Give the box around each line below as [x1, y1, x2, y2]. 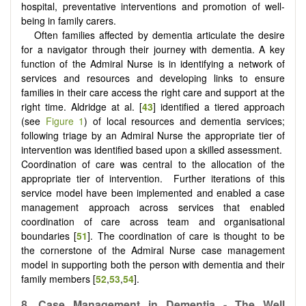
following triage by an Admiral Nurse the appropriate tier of [21, 128, 285, 142]
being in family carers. [21, 13, 116, 27]
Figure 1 [45, 113, 85, 128]
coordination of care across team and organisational [21, 214, 285, 228]
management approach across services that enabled [21, 199, 285, 214]
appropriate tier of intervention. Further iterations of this [21, 171, 285, 185]
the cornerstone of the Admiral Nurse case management [21, 242, 285, 257]
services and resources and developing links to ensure [21, 70, 285, 85]
